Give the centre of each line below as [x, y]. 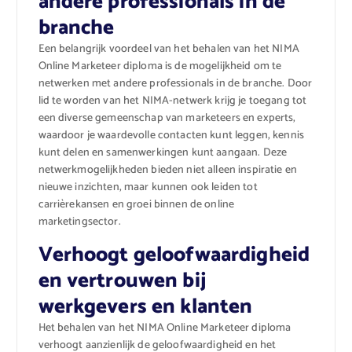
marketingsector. [79, 222]
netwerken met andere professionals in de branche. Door [175, 83]
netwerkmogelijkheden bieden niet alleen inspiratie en [167, 170]
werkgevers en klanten [145, 307]
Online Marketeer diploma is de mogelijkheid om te [160, 66]
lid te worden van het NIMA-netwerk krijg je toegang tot [172, 101]
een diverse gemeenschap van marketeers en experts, [167, 118]
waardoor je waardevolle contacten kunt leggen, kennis [171, 135]
